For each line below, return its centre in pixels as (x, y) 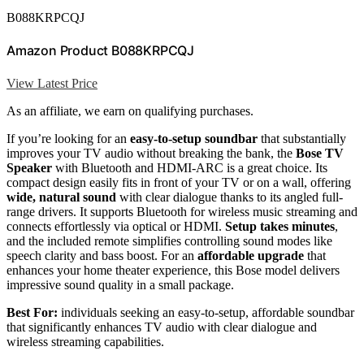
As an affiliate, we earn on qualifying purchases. (130, 110)
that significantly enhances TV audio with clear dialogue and (162, 327)
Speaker (29, 167)
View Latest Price (52, 83)
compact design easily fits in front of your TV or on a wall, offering (179, 182)
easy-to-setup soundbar (194, 138)
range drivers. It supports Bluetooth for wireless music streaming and (182, 211)
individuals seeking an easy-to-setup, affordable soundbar (206, 312)
